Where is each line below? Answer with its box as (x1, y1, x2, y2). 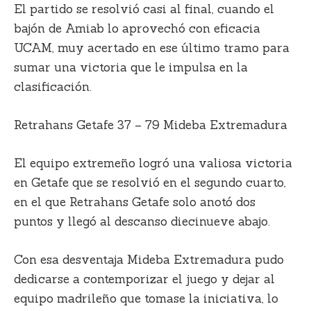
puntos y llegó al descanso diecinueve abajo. (14, 214, 270, 230)
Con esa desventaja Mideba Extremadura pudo (14, 252, 284, 268)
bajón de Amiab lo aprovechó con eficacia (14, 20, 260, 36)
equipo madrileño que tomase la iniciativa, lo (14, 291, 278, 307)
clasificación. (14, 78, 92, 94)
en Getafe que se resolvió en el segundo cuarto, (14, 175, 286, 191)
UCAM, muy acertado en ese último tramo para (14, 40, 289, 56)
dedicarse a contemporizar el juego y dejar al (14, 271, 275, 287)
